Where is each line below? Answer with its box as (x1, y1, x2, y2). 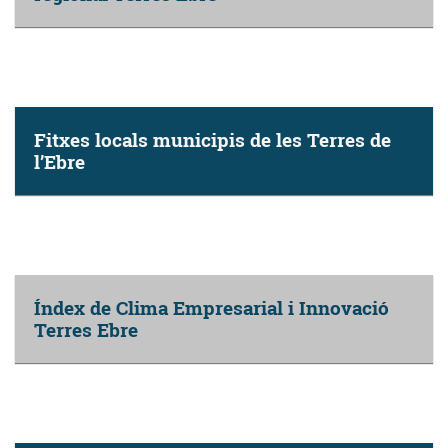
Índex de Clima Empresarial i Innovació (34, 294, 389, 320)
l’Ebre (34, 148, 85, 174)
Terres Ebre (34, 316, 138, 342)
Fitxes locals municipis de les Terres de (34, 126, 391, 152)
